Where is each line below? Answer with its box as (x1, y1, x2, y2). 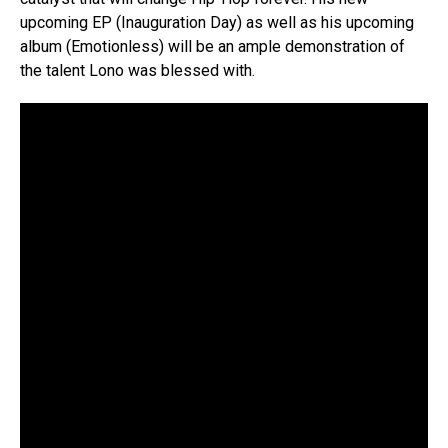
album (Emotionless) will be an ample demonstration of (20, 37, 405, 57)
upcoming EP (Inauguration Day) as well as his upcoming (20, 13, 414, 33)
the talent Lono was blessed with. (20, 61, 255, 81)
